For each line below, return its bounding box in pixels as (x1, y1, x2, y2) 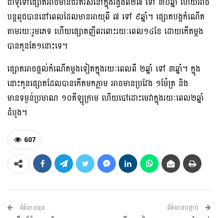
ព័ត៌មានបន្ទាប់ (167, 201, 200, 214)
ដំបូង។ (7, 105, 27, 120)
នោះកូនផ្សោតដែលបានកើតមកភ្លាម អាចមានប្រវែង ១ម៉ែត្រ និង (7, 75, 188, 91)
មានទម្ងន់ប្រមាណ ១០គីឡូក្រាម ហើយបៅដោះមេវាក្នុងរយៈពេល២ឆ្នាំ (7, 90, 204, 106)
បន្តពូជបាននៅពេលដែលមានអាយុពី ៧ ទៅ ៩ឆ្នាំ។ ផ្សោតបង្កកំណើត (7, 9, 205, 24)
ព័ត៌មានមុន (18, 201, 45, 214)
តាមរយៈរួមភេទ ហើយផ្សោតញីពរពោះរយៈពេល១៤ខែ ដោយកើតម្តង (7, 23, 203, 39)
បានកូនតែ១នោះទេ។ (7, 38, 68, 54)
